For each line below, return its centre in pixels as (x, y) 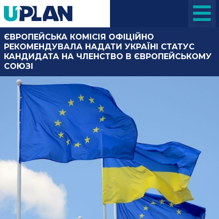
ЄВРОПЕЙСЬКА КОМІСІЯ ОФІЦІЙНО (79, 37)
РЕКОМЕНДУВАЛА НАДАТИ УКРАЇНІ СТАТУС (99, 47)
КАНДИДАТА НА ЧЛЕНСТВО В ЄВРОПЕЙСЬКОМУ (108, 56)
